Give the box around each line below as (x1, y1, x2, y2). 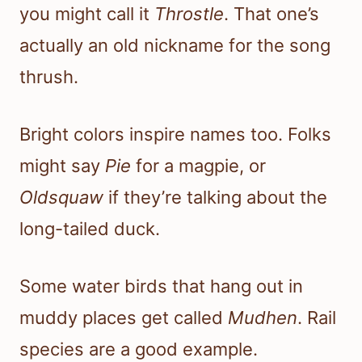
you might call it (19, 3, 154, 25)
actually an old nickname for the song (19, 35, 330, 57)
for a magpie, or (131, 155, 266, 177)
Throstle (154, 3, 224, 25)
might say (19, 155, 105, 177)
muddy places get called (19, 307, 228, 329)
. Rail (297, 307, 336, 329)
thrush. (19, 66, 78, 88)
